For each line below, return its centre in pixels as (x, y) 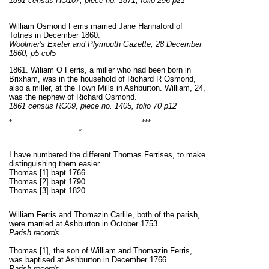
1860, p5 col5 (32, 53)
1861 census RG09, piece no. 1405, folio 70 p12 (93, 106)
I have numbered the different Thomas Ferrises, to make (107, 155)
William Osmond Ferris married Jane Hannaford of (96, 26)
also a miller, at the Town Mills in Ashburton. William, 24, (107, 88)
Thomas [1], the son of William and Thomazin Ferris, (101, 251)
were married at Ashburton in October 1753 (83, 224)
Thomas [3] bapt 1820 (47, 191)
